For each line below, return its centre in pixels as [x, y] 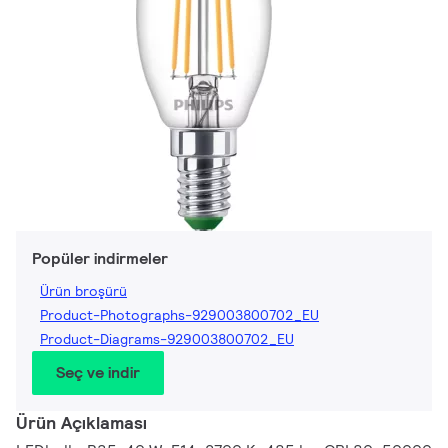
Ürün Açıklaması [81, 423]
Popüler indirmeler [100, 259]
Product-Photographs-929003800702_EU [179, 315]
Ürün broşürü [83, 291]
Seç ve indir [98, 373]
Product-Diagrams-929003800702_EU [167, 339]
